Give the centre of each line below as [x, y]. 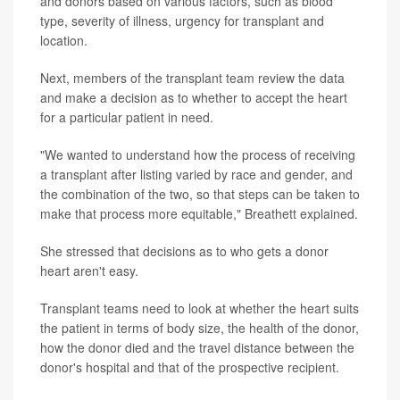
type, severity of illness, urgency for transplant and [182, 21]
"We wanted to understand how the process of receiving [198, 155]
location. [64, 41]
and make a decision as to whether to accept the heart [194, 98]
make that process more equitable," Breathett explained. [199, 214]
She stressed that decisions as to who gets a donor [184, 251]
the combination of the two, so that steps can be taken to [200, 194]
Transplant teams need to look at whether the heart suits [200, 308]
